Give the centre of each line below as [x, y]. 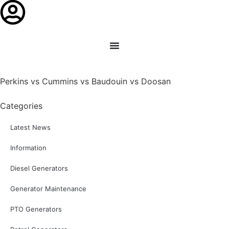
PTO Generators [36, 209]
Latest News [30, 127]
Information [28, 148]
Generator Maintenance [48, 189]
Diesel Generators [39, 168]
